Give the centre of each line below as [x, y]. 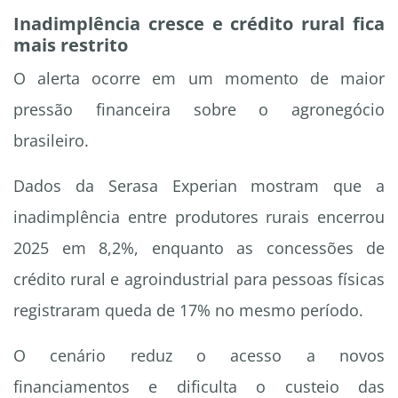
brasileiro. [51, 141]
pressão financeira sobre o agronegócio [199, 110]
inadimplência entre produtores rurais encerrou [199, 217]
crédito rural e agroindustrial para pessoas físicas [199, 279]
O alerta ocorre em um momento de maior [199, 79]
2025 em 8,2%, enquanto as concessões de [199, 248]
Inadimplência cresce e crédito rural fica [199, 24]
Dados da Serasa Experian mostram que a [199, 186]
